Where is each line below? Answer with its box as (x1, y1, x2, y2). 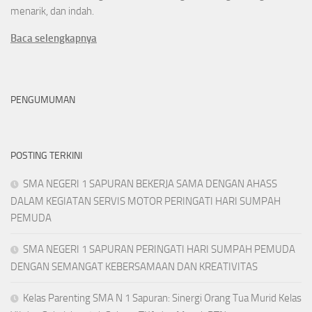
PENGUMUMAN (10, 93, 75, 106)
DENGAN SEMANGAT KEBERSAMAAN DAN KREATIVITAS (10, 260, 258, 273)
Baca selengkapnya (10, 31, 97, 45)
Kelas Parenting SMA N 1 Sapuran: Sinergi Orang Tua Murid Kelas (23, 291, 302, 304)
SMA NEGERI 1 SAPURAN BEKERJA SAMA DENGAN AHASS (23, 177, 277, 190)
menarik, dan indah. (10, 4, 94, 17)
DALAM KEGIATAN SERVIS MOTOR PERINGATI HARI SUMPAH (10, 194, 281, 208)
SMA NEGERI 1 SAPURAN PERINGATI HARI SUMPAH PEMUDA (23, 242, 295, 256)
